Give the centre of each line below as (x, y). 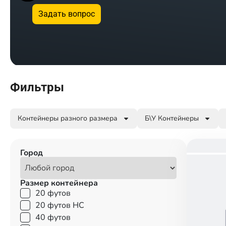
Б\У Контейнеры (172, 118)
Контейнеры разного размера (68, 118)
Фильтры (37, 87)
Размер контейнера (59, 183)
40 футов (53, 217)
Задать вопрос (67, 14)
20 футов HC (60, 205)
